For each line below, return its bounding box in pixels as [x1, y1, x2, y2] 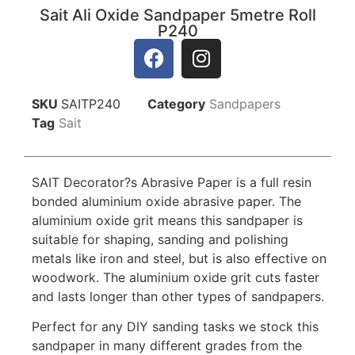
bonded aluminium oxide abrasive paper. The [32, 193, 301, 209]
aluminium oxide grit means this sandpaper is [32, 212, 303, 228]
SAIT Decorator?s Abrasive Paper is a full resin [32, 174, 311, 190]
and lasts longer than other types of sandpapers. [32, 288, 324, 304]
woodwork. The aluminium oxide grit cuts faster [32, 269, 319, 285]
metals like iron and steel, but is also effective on [32, 250, 326, 266]
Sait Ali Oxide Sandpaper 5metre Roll [39, 5, 316, 25]
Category [147, 95, 205, 112]
